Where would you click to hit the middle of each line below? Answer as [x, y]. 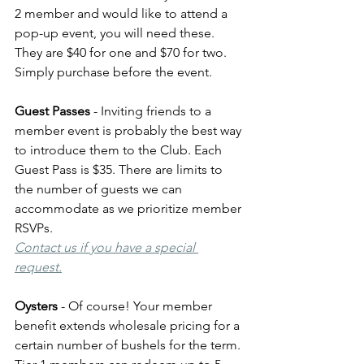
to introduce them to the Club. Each [120, 149]
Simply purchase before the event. [113, 71]
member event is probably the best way [130, 130]
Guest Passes [52, 110]
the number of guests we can [100, 188]
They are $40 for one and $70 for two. [122, 52]
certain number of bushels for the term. [129, 344]
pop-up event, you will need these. [116, 32]
